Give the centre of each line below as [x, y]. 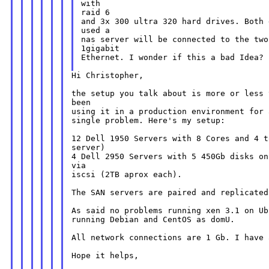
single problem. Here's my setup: [148, 121]
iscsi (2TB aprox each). [126, 175]
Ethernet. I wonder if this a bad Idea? [173, 58]
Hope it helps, [105, 256]
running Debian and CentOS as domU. [153, 220]
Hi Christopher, [107, 76]
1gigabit [101, 49]
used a [96, 31]
